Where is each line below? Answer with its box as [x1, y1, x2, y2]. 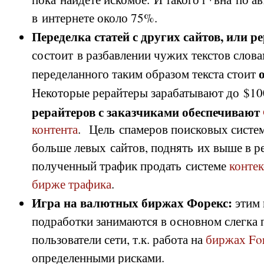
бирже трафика [32, 176, 111, 192]
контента [32, 121, 78, 137]
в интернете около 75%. [32, 9, 157, 26]
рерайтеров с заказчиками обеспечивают [32, 103, 260, 119]
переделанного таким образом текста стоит [32, 65, 259, 82]
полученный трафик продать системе [32, 157, 229, 174]
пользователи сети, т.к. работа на [32, 231, 206, 247]
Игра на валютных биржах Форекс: [32, 193, 235, 212]
